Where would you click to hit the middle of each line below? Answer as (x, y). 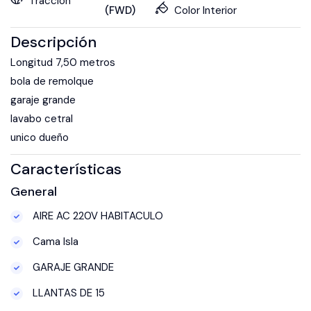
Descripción (53, 42)
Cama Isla (54, 241)
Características (66, 169)
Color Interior (205, 10)
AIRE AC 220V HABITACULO (96, 216)
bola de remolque (52, 81)
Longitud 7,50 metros (63, 62)
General (34, 191)
